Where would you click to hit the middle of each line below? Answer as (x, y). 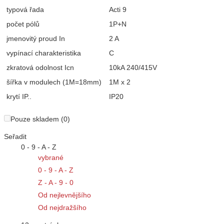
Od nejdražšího (62, 207)
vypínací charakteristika (44, 53)
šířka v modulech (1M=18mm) (54, 82)
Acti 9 (118, 10)
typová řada (25, 10)
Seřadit (15, 137)
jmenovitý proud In (36, 39)
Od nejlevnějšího (64, 195)
